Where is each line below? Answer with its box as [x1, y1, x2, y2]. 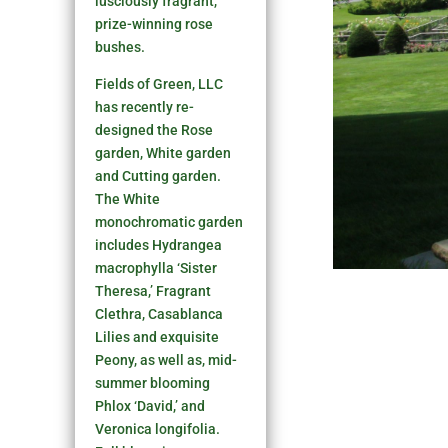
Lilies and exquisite [95, 328, 220, 345]
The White [95, 190, 161, 207]
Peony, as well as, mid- [95, 351, 238, 368]
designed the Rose [95, 121, 214, 138]
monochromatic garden [95, 213, 244, 230]
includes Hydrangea [95, 236, 223, 253]
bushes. [95, 38, 146, 55]
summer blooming [95, 374, 211, 391]
